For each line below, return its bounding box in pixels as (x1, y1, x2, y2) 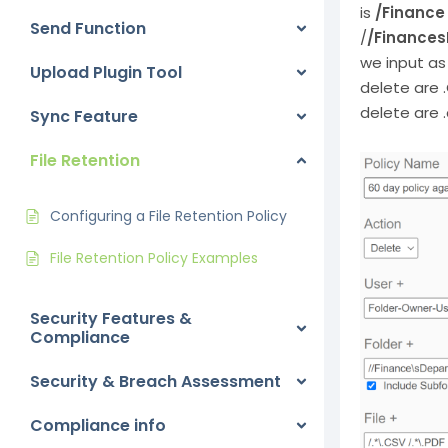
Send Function (30, 17, 146, 40)
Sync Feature (30, 105, 138, 128)
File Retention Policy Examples (50, 248, 258, 268)
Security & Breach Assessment (30, 370, 281, 393)
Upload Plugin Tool (30, 61, 182, 84)
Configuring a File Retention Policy (50, 206, 287, 226)
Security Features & (30, 307, 192, 330)
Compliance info (30, 414, 166, 437)
